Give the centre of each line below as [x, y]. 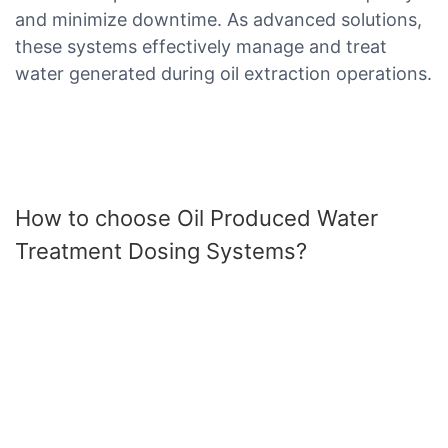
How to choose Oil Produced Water [196, 217]
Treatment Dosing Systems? [161, 250]
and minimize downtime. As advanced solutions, [218, 19]
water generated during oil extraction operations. [223, 73]
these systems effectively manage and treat [201, 46]
